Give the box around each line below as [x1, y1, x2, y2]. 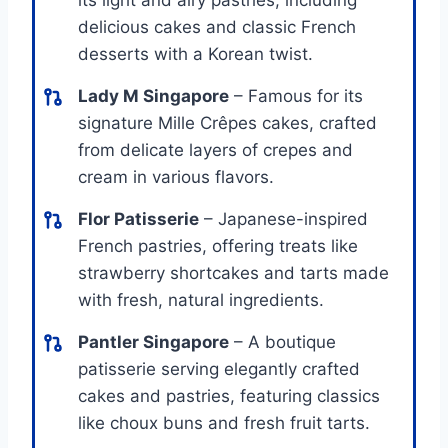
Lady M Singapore [78, 85, 229, 106]
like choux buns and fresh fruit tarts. [78, 412, 370, 433]
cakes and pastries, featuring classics [78, 385, 380, 406]
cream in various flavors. [78, 166, 274, 187]
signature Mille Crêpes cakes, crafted [78, 112, 377, 133]
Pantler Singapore [78, 331, 229, 352]
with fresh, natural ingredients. [78, 289, 324, 310]
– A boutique [229, 331, 336, 352]
